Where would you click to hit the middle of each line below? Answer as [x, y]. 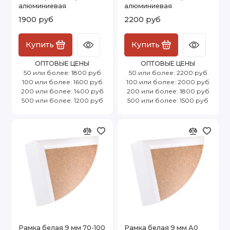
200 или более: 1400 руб [62, 91]
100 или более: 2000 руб [168, 82]
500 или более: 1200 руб [62, 100]
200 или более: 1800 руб [168, 91]
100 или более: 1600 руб [62, 82]
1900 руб [36, 19]
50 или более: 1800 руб [62, 72]
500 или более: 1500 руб [168, 100]
